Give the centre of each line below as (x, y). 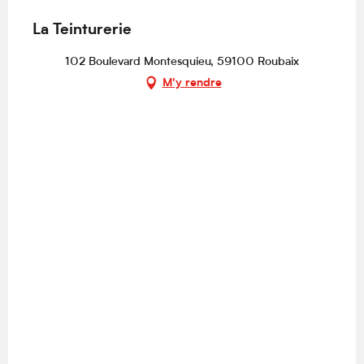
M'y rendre (192, 83)
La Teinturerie (82, 31)
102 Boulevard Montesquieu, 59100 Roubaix (182, 63)
